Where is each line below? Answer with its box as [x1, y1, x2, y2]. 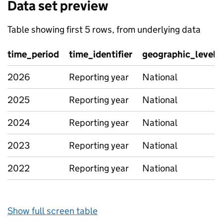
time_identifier [69, 49, 132, 60]
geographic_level [142, 49, 216, 60]
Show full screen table [7, 205, 98, 217]
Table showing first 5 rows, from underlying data [7, 24, 201, 35]
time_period [7, 49, 59, 60]
